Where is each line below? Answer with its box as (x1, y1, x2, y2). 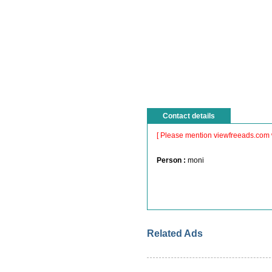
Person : (157, 156, 186, 165)
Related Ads (147, 228, 203, 239)
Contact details (163, 112, 215, 120)
